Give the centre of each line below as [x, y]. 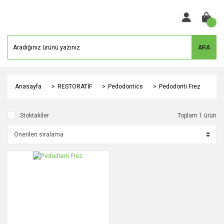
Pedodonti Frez [180, 86]
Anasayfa [28, 86]
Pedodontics [125, 86]
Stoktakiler [34, 115]
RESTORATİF [75, 86]
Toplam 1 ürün [197, 115]
